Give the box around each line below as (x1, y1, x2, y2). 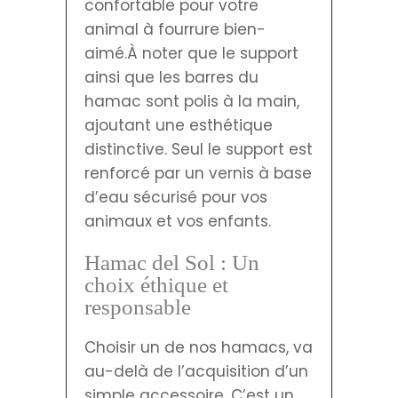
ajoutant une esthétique (84, 114, 273, 136)
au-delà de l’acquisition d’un (84, 360, 308, 382)
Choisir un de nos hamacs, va (84, 336, 313, 358)
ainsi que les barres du (84, 66, 259, 88)
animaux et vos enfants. (84, 210, 271, 232)
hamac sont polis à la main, (84, 90, 299, 112)
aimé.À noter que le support (84, 42, 298, 64)
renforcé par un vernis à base (84, 162, 312, 184)
